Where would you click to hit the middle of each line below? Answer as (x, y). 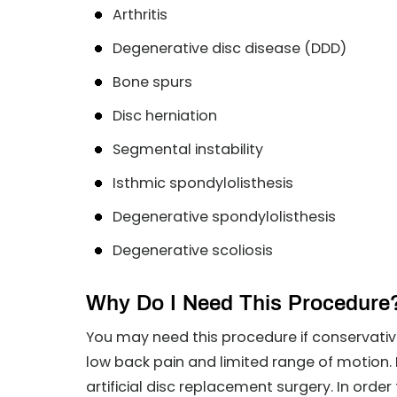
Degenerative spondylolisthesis (224, 217)
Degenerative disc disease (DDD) (230, 48)
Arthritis (140, 15)
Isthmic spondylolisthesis (203, 183)
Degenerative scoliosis (193, 250)
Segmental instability (188, 149)
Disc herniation (165, 116)
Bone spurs (152, 82)
